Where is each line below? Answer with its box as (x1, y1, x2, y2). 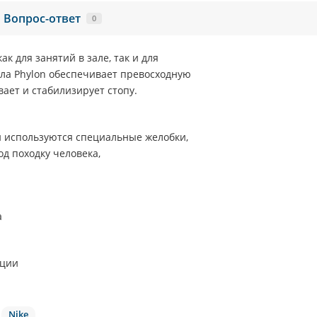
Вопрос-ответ (4, 10, 81, 26)
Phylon (14, 67, 49, 81)
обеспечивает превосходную (49, 67, 191, 81)
